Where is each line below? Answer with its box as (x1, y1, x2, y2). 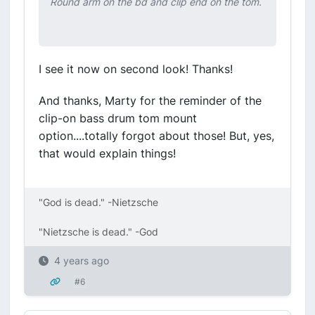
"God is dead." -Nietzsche (39, 196, 158, 208)
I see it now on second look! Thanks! (39, 62, 233, 76)
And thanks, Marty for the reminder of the (39, 94, 262, 108)
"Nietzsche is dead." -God (39, 226, 158, 238)
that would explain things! (39, 146, 176, 160)
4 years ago (54, 255, 109, 266)
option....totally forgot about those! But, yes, (39, 129, 274, 143)
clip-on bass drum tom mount (39, 111, 197, 125)
